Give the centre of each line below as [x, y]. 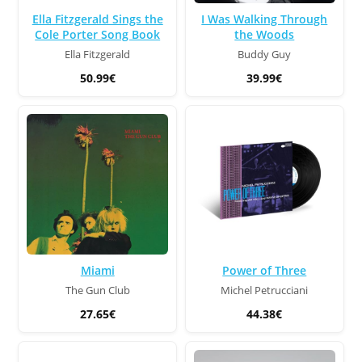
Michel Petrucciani [265, 291]
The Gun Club [97, 291]
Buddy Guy [265, 54]
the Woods [265, 34]
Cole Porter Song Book [98, 34]
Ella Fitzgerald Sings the [97, 19]
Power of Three [265, 271]
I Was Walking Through [265, 19]
